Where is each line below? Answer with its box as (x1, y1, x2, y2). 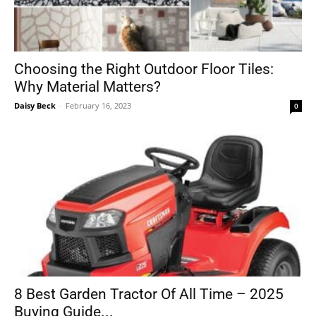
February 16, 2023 (66, 100, 131, 111)
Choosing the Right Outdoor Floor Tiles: (14, 61, 274, 78)
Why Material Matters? (14, 78, 161, 96)
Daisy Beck (14, 100, 56, 111)
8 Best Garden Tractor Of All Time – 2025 (14, 285, 284, 303)
